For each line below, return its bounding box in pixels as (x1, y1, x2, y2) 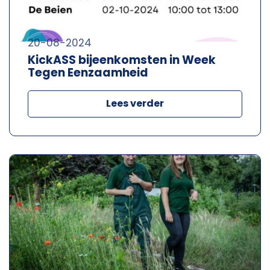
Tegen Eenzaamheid (28, 64, 148, 81)
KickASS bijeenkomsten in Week (28, 51, 216, 68)
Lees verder (106, 96, 164, 110)
